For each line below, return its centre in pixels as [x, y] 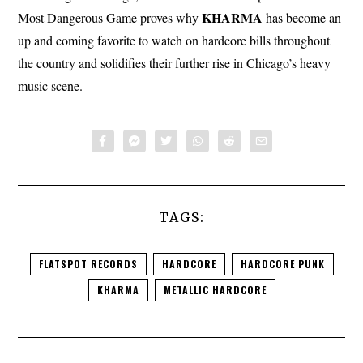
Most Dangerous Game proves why [110, 18]
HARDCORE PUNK [282, 264]
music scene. [51, 86]
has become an [302, 18]
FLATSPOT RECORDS [88, 264]
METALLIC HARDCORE [215, 290]
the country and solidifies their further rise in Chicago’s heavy [175, 63]
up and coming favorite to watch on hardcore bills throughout [174, 41]
